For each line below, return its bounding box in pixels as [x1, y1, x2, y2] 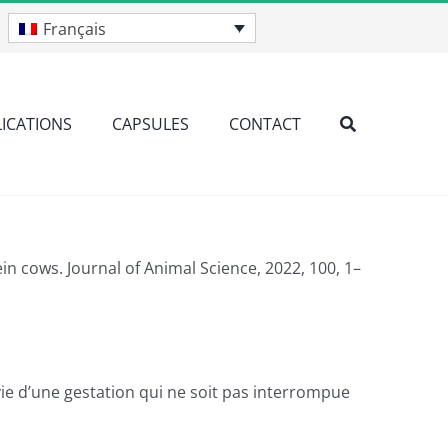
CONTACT [228, 112, 301, 135]
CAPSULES [112, 112, 190, 135]
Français [43, 17, 107, 40]
